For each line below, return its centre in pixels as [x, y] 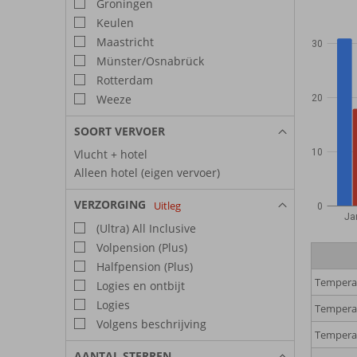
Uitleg [167, 205]
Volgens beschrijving [150, 324]
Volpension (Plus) [140, 247]
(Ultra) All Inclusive [145, 228]
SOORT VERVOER [120, 131]
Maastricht [124, 41]
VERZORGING [110, 204]
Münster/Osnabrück [149, 61]
